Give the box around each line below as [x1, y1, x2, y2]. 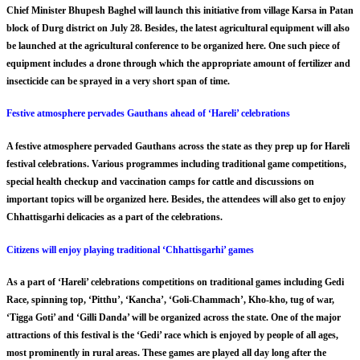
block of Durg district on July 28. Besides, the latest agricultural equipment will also [6, 22, 350, 34]
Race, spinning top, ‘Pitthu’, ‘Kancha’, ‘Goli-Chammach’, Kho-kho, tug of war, [6, 294, 334, 306]
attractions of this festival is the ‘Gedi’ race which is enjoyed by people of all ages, [6, 329, 338, 342]
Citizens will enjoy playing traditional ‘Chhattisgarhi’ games [6, 243, 254, 256]
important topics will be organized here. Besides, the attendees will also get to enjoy [6, 193, 346, 205]
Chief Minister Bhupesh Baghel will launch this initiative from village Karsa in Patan [6, 4, 354, 16]
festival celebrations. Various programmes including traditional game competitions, [6, 157, 346, 170]
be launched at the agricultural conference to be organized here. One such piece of [6, 39, 340, 51]
